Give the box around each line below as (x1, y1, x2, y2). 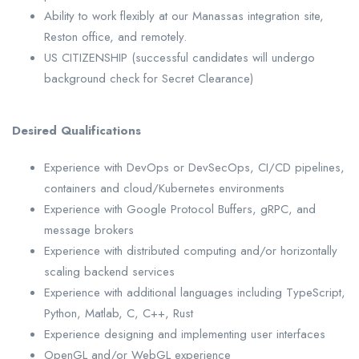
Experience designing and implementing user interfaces (44, 325, 325, 344)
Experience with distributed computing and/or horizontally (44, 242, 337, 260)
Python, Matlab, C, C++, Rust (44, 305, 193, 323)
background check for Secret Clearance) (44, 70, 253, 88)
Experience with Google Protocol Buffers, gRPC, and (44, 200, 316, 219)
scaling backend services (44, 263, 175, 281)
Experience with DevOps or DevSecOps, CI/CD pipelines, (44, 159, 345, 177)
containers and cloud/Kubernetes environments (44, 179, 284, 198)
